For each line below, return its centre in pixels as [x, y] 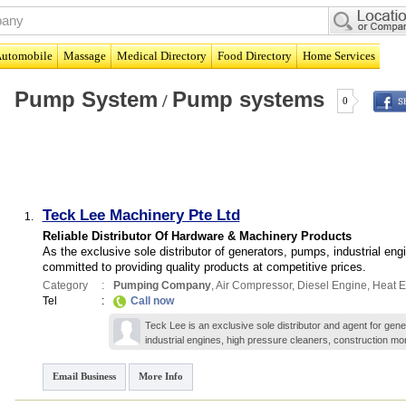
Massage [84, 56]
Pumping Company [162, 285]
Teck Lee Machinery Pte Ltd [141, 215]
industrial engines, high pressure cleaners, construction [267, 340]
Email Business [84, 376]
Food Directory [254, 56]
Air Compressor [253, 285]
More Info [160, 376]
